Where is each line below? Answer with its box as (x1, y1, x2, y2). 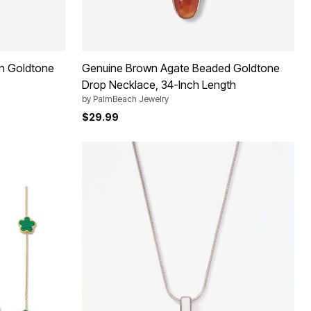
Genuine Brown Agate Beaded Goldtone (82, 61, 280, 76)
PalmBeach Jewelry (93, 94, 169, 105)
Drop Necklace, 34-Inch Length (82, 78, 236, 92)
